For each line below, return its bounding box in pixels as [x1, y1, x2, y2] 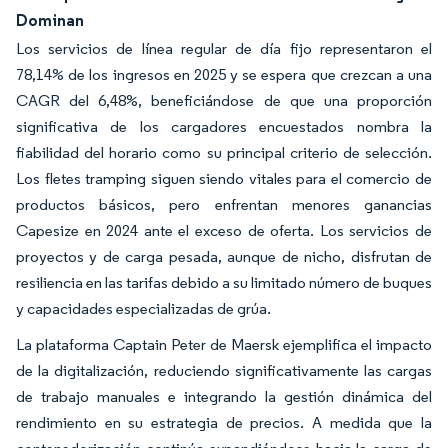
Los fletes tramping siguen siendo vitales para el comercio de [16, 169, 432, 189]
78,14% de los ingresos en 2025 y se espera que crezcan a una [16, 65, 432, 85]
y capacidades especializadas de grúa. [16, 299, 271, 319]
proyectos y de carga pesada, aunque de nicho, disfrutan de [16, 247, 432, 267]
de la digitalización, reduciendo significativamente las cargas [16, 361, 432, 381]
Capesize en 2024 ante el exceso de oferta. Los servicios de [16, 221, 432, 241]
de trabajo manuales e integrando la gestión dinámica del [16, 387, 432, 407]
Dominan [16, 10, 84, 31]
